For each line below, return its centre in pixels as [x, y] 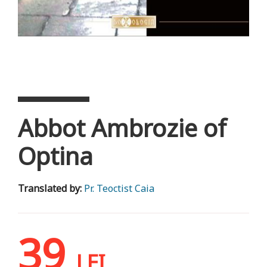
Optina [55, 156]
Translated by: [51, 188]
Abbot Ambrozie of [122, 128]
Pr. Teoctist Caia [119, 188]
